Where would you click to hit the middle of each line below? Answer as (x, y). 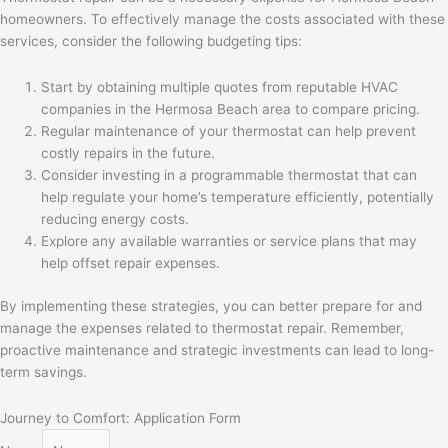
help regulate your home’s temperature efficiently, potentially (238, 197)
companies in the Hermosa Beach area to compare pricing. (231, 109)
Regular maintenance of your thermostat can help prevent (229, 131)
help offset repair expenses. (131, 263)
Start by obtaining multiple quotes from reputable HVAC (220, 87)
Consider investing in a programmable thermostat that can (229, 175)
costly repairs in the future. (128, 153)
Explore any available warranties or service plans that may (229, 241)
